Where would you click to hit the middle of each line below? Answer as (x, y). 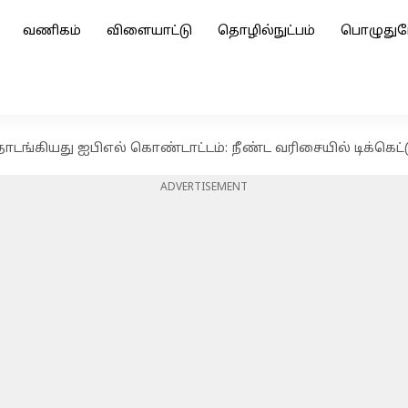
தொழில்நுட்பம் (266, 31)
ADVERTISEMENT (204, 188)
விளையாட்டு (149, 31)
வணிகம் (52, 31)
